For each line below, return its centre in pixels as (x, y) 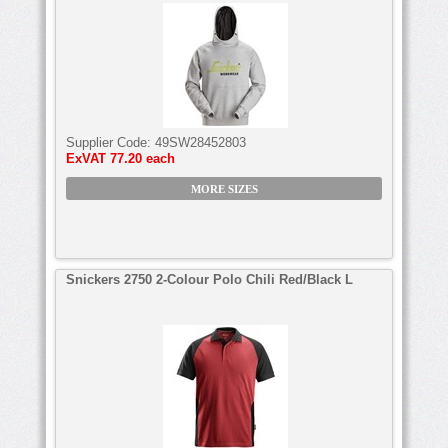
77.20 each (142, 158)
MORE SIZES (224, 189)
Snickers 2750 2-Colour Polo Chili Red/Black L (209, 279)
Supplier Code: (110, 142)
